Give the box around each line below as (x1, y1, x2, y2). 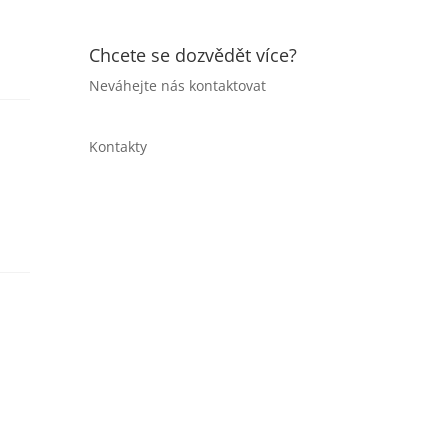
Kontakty (89, 136, 148, 156)
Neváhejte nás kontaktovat (89, 75, 267, 95)
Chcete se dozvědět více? (89, 42, 298, 67)
